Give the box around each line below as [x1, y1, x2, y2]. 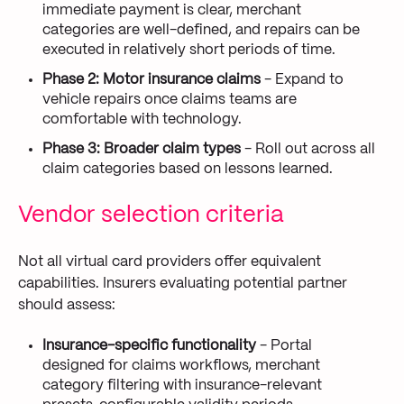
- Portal [256, 339, 313, 353]
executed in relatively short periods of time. [42, 42, 336, 57]
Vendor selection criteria [18, 204, 284, 226]
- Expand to [261, 72, 344, 87]
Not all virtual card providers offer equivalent [18, 254, 321, 269]
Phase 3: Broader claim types [42, 142, 242, 157]
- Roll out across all [241, 142, 376, 157]
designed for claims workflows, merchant [42, 359, 321, 373]
